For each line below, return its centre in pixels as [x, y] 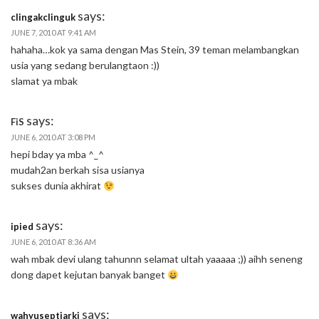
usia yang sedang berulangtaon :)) [85, 66]
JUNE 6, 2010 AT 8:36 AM [53, 242]
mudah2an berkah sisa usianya [78, 170]
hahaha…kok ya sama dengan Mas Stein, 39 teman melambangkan [155, 50]
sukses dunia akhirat [57, 186]
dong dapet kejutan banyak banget [89, 275]
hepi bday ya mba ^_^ [57, 155]
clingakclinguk [43, 17]
